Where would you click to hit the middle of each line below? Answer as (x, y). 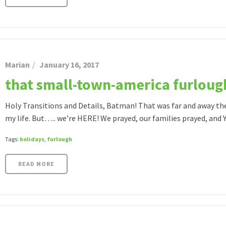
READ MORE (36, 164)
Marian (17, 65)
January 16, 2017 (69, 65)
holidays (32, 139)
